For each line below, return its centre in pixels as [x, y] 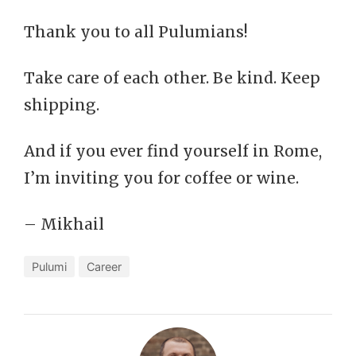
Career [104, 267]
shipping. [62, 105]
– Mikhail [64, 224]
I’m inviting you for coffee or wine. [161, 178]
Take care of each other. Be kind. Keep [172, 78]
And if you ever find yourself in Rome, [173, 151]
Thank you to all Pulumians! [136, 32]
